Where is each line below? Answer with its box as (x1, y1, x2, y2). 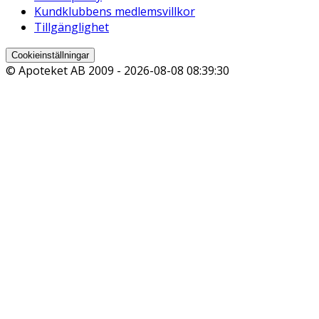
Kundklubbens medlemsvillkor (34, 4, 195, 20)
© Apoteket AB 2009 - (6, 63, 124, 79)
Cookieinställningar (11, 50, 89, 61)
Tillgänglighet (34, 19, 109, 36)
